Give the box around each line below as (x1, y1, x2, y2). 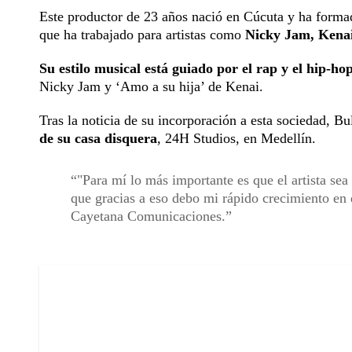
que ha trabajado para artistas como (39, 26, 245, 42)
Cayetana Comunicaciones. (71, 207, 225, 224)
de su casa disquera (39, 130, 157, 146)
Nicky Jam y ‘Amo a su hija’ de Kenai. (39, 78, 263, 94)
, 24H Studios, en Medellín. (157, 130, 316, 146)
